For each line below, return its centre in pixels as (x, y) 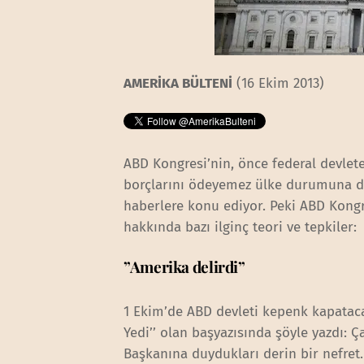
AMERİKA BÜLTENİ (178, 84)
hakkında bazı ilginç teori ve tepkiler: (240, 227)
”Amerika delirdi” (184, 266)
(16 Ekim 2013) (279, 84)
